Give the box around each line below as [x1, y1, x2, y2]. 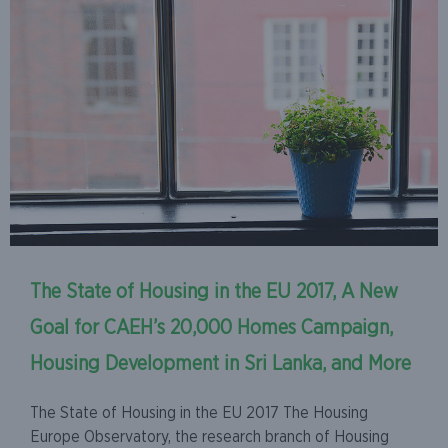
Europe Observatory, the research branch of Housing [30, 428, 389, 445]
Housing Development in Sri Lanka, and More [30, 353, 411, 374]
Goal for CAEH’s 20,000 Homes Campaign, [30, 317, 393, 338]
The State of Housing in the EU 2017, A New [30, 281, 398, 302]
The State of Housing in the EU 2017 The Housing [30, 404, 368, 421]
